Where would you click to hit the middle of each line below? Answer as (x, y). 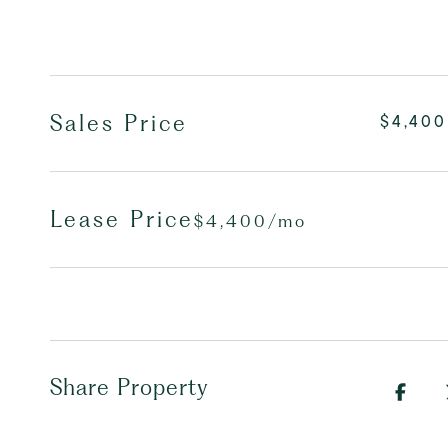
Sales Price (119, 123)
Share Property (129, 387)
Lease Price (122, 219)
